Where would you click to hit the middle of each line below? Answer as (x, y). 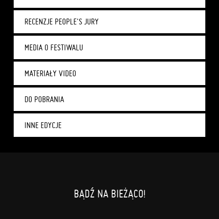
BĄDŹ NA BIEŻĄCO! (109, 194)
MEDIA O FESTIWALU (54, 48)
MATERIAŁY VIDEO (50, 74)
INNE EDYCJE (43, 125)
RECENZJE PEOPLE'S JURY (62, 22)
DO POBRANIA (44, 99)
